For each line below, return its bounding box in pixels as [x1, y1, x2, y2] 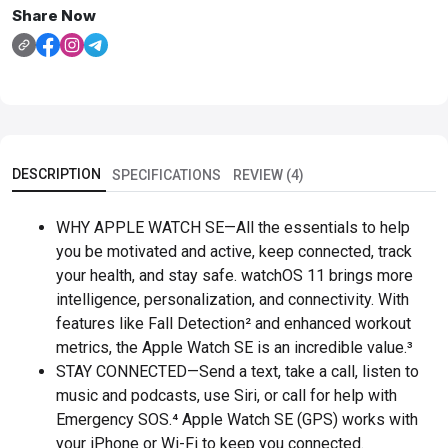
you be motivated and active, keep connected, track [56, 242, 412, 262]
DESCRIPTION [12, 166, 101, 183]
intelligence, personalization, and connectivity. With [56, 290, 409, 310]
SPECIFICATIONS [112, 167, 221, 184]
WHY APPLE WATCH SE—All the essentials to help [56, 218, 410, 238]
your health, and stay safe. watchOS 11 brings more [56, 266, 413, 286]
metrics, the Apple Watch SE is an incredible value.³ [56, 338, 413, 358]
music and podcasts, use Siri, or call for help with [56, 386, 397, 406]
